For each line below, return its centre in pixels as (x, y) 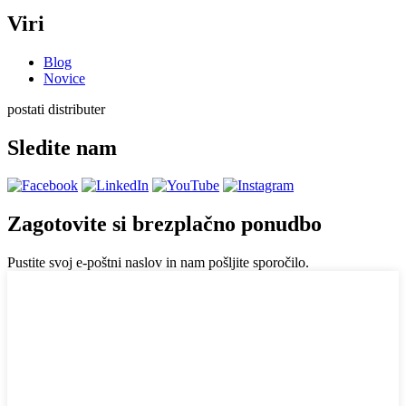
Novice (64, 78)
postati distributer (56, 109)
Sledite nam (62, 147)
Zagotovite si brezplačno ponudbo (164, 224)
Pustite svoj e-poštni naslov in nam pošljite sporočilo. (158, 263)
